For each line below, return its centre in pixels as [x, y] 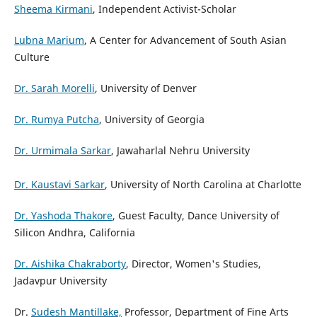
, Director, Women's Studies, [193, 264]
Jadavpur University [60, 281]
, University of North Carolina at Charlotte [203, 185]
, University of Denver [145, 88]
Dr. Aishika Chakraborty [70, 264]
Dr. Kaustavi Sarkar [59, 185]
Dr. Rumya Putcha [56, 120]
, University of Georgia [151, 120]
